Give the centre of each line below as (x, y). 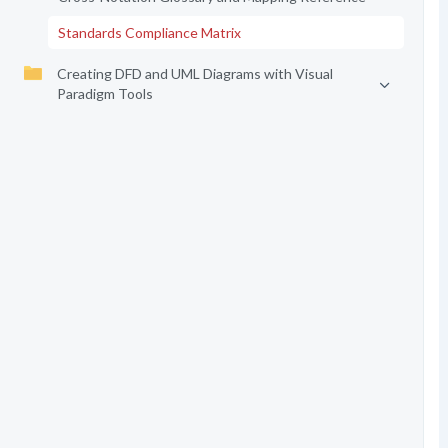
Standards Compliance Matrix (149, 32)
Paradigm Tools (104, 93)
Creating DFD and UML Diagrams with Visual (194, 73)
